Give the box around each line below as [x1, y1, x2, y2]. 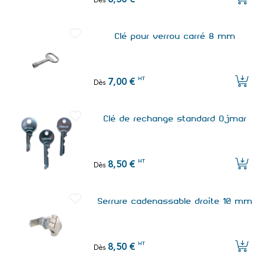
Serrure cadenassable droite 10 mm [97, 196, 253, 207]
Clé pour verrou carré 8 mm [114, 31, 236, 42]
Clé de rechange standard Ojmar [103, 113, 247, 124]
